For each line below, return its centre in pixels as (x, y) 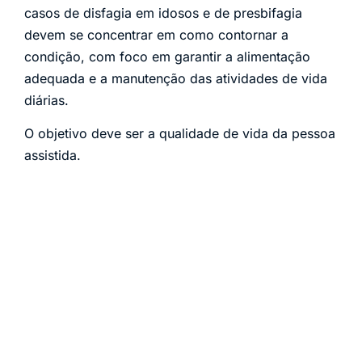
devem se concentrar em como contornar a (156, 34)
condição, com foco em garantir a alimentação (167, 56)
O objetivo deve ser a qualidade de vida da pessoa (180, 134)
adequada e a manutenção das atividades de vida (176, 78)
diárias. (46, 100)
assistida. (53, 156)
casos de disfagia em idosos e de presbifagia (163, 13)
